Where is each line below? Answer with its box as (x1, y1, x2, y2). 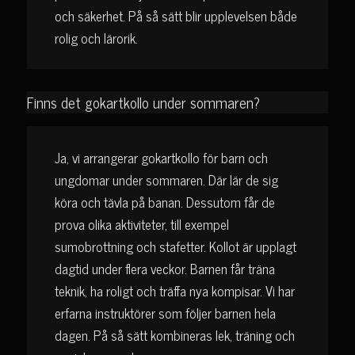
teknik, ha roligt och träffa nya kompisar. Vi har (54, 280, 295, 303)
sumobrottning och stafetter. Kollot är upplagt (54, 235, 296, 258)
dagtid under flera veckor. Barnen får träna (54, 258, 275, 281)
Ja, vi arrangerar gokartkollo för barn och (54, 147, 268, 170)
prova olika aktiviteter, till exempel (54, 213, 229, 236)
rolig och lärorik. (54, 26, 138, 49)
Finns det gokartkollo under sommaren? (26, 89, 260, 114)
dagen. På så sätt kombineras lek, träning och (54, 324, 295, 347)
